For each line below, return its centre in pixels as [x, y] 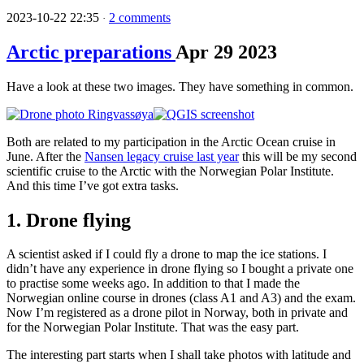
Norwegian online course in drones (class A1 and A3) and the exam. [181, 298]
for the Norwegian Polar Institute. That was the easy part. [153, 327]
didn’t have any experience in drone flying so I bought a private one [180, 269]
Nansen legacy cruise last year [162, 156]
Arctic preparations [91, 52]
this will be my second [298, 156]
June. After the [45, 156]
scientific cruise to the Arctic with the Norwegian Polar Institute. [170, 171]
